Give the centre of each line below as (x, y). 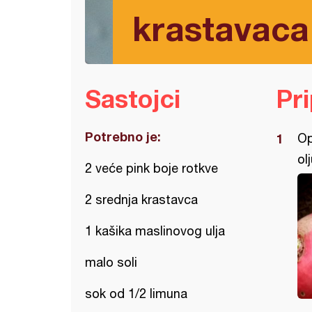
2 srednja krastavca (141, 200)
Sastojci (133, 99)
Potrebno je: (123, 136)
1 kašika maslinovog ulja (155, 231)
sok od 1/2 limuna (136, 294)
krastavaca (221, 28)
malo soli (111, 262)
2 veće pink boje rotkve (151, 168)
